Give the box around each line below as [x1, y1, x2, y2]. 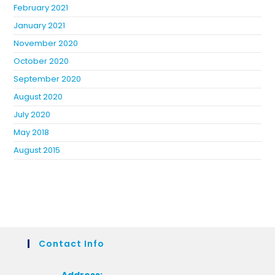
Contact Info [39, 238, 104, 250]
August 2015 [14, 144, 61, 157]
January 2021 [14, 20, 66, 32]
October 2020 [14, 55, 69, 68]
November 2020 [14, 37, 79, 50]
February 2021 [14, 2, 69, 14]
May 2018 [14, 126, 50, 139]
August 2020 [14, 91, 63, 103]
